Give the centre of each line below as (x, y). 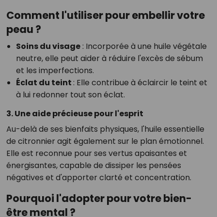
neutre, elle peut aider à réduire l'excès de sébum (109, 59)
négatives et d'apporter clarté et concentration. (99, 178)
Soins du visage (48, 46)
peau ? (23, 30)
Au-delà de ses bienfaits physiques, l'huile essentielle (105, 129)
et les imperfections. (55, 71)
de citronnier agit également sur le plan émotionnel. (105, 141)
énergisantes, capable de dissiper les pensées (93, 166)
